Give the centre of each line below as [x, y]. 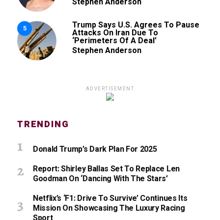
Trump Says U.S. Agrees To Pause [136, 25]
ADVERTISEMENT [110, 88]
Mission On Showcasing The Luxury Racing [109, 208]
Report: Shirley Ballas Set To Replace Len [106, 169]
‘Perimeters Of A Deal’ [114, 40]
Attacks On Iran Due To [115, 32]
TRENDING [43, 124]
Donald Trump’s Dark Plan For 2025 [95, 149]
